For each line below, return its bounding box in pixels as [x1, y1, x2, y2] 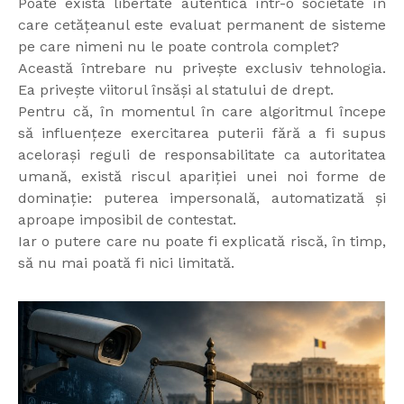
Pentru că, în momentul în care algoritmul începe [18, 103, 386, 121]
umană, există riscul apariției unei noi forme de [18, 168, 386, 186]
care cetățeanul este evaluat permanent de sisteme [18, 16, 386, 34]
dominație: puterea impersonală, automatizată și [18, 189, 386, 207]
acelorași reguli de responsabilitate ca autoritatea [18, 146, 386, 164]
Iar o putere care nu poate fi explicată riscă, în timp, [18, 233, 386, 251]
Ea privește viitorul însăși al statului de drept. [18, 81, 334, 99]
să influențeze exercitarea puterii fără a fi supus [18, 124, 386, 142]
